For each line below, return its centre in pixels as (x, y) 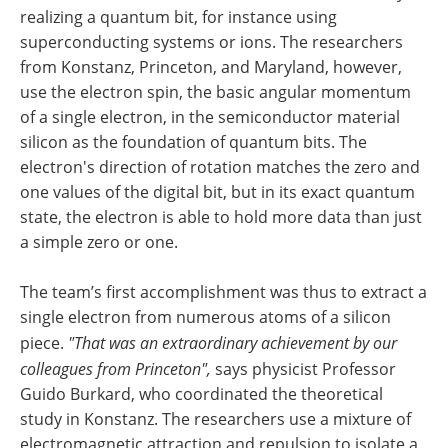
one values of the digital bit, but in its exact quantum (217, 192)
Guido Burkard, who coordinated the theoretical (201, 394)
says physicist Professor (303, 369)
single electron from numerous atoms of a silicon (205, 317)
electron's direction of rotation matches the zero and (220, 167)
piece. (44, 343)
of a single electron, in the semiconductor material (210, 117)
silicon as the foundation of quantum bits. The (193, 142)
